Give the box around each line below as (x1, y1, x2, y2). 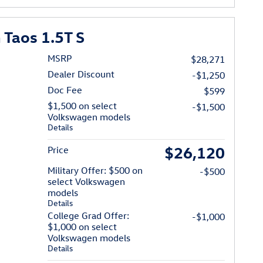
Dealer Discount (48, 68, 115, 80)
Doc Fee (48, 83, 83, 96)
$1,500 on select (48, 99, 117, 112)
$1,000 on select (48, 220, 117, 232)
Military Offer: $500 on (48, 164, 143, 176)
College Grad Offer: (48, 209, 130, 221)
